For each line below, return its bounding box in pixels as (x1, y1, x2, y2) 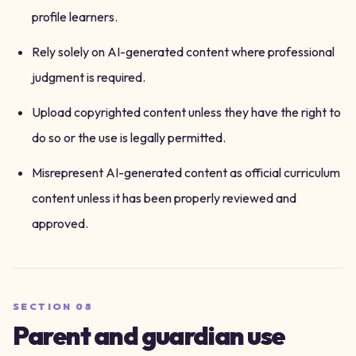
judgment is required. (32, 69, 145, 85)
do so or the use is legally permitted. (32, 130, 226, 145)
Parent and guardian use (13, 319, 285, 351)
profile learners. (32, 9, 118, 25)
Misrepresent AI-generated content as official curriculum (32, 164, 340, 180)
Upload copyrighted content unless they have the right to (32, 104, 341, 120)
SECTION (13, 300, 76, 312)
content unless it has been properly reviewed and (32, 190, 296, 206)
